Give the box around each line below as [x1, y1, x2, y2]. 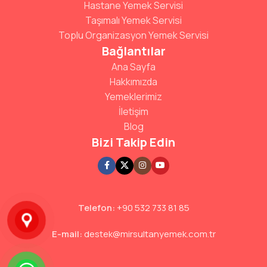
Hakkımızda [110, 74, 157, 88]
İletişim [119, 104, 148, 118]
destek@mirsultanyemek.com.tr [83, 227, 216, 240]
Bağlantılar [101, 42, 166, 59]
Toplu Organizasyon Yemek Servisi [58, 28, 209, 42]
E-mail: [51, 227, 82, 240]
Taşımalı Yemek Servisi [85, 13, 182, 27]
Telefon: [77, 201, 115, 214]
